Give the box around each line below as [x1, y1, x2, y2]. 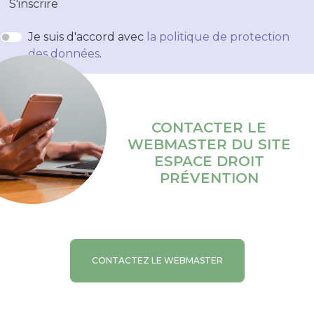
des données [28, 46, 100, 60]
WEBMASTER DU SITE [127, 135, 291, 153]
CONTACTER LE [151, 118, 267, 136]
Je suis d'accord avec [28, 29, 146, 43]
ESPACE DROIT [153, 152, 264, 170]
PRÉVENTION [159, 169, 259, 186]
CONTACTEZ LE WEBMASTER [91, 255, 223, 266]
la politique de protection [146, 29, 289, 43]
